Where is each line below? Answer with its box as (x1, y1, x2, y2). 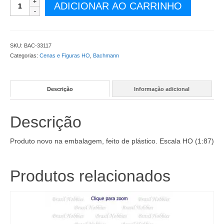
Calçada (9, 36, 37, 45)
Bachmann (93, 52, 119, 59)
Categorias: (10, 52, 39, 59)
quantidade (9, 86, 48, 95)
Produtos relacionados (10, 167, 170, 185)
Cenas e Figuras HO (39, 52, 90, 59)
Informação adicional (134, 85, 190, 92)
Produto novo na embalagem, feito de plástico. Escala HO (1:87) (10, 137, 214, 145)
